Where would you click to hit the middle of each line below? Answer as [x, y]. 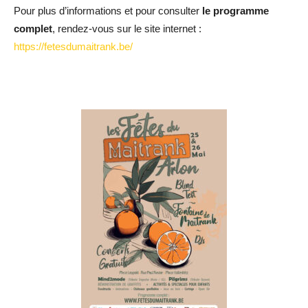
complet [33, 28]
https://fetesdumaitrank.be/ [73, 46]
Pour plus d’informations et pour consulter [108, 10]
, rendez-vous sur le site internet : [127, 28]
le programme [235, 10]
